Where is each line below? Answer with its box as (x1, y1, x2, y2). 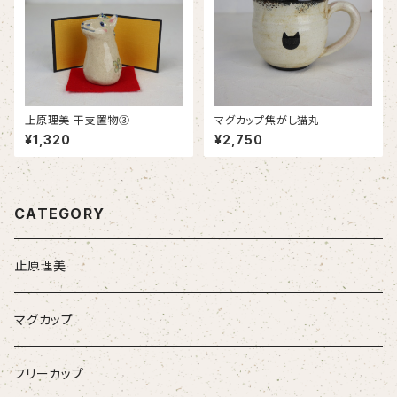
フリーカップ (14, 366, 84, 381)
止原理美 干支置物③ (74, 113, 130, 127)
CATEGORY (14, 205, 105, 222)
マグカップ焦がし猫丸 (214, 113, 320, 127)
